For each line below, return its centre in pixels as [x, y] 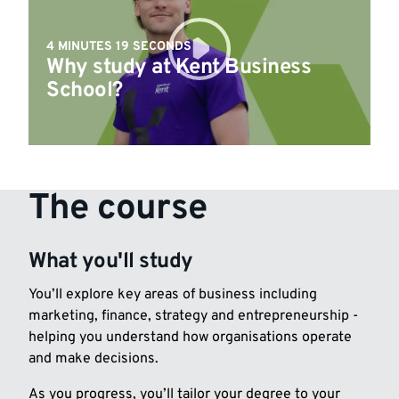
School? [85, 90]
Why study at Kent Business [179, 67]
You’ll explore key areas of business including [173, 295]
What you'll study [111, 261]
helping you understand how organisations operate [190, 338]
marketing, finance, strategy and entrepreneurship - [193, 317]
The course [118, 209]
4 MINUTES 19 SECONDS [119, 46]
